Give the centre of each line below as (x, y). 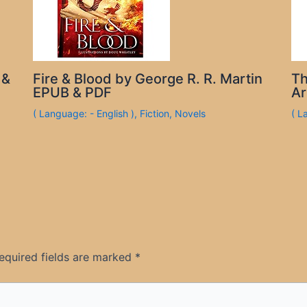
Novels (191, 113)
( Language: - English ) (84, 113)
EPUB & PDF (73, 92)
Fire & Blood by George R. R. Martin (148, 78)
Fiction (155, 113)
